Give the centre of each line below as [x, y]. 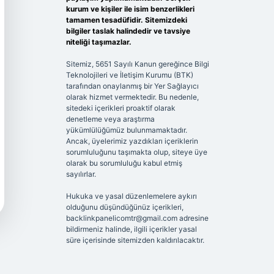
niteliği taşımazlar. [98, 42]
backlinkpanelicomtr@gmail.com [121, 218]
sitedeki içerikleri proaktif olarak [120, 108]
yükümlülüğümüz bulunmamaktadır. [126, 130]
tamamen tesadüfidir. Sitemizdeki [126, 20]
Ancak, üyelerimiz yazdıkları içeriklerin [132, 141]
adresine [193, 218]
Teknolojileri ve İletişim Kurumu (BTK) [129, 75]
